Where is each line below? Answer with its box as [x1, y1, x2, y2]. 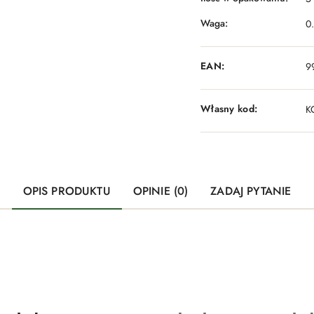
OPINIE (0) [132, 182, 189, 199]
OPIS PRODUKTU [22, 182, 111, 199]
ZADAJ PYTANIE [210, 182, 292, 199]
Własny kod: [200, 102, 258, 116]
